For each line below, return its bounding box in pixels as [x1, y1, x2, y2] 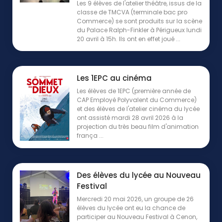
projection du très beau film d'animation [77, 122, 199, 131]
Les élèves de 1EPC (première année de [77, 86, 191, 95]
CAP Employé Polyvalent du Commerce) [77, 95, 197, 104]
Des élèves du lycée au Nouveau [77, 169, 201, 180]
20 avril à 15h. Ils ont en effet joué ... [77, 34, 180, 43]
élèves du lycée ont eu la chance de [77, 203, 185, 212]
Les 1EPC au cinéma [77, 72, 152, 83]
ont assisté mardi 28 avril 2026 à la [77, 113, 183, 122]
